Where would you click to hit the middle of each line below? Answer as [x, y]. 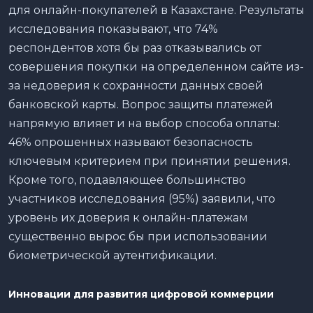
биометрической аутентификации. [112, 255]
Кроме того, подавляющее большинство [127, 180]
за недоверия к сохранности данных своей [136, 85]
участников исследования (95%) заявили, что [142, 198]
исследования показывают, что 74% [113, 29]
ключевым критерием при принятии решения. [150, 161]
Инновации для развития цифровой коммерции [147, 294]
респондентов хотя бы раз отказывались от [135, 48]
